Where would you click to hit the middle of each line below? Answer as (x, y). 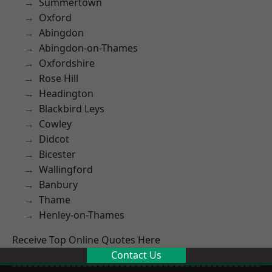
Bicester (57, 154)
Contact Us (136, 255)
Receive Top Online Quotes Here (86, 240)
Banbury (58, 185)
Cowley (55, 124)
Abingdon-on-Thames (89, 48)
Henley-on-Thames (82, 215)
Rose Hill (59, 78)
